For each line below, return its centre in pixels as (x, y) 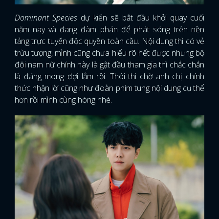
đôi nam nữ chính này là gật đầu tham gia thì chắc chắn (109, 65)
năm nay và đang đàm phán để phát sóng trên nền (109, 30)
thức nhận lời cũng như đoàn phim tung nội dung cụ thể (109, 88)
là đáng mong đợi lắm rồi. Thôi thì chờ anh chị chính (109, 77)
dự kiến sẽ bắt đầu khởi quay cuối (141, 18)
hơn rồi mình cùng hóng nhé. (63, 100)
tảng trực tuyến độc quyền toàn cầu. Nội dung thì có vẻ (109, 41)
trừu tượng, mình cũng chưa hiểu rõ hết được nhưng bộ (109, 53)
